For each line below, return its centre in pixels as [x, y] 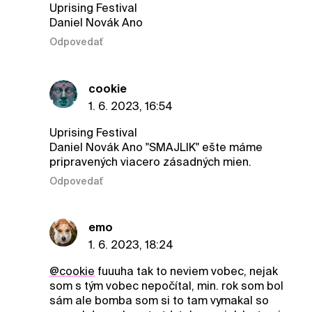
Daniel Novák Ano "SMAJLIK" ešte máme [156, 147]
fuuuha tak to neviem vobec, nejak [186, 272]
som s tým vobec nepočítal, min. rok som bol [166, 286]
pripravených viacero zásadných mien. [150, 162]
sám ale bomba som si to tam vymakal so [159, 301]
